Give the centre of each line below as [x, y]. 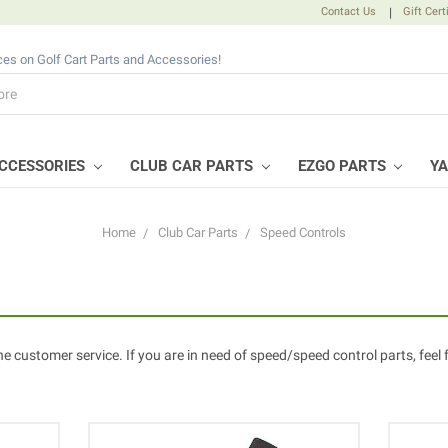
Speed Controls [303, 233]
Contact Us [349, 11]
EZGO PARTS [343, 165]
